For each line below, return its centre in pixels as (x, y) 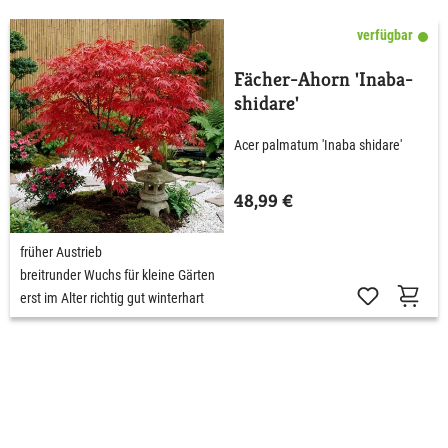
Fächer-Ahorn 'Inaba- (323, 79)
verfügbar (385, 34)
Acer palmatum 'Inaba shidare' (318, 145)
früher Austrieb (61, 251)
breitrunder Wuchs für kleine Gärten (117, 274)
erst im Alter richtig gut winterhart (112, 297)
